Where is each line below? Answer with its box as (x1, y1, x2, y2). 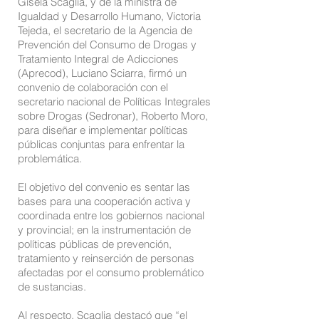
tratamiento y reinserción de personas (18, 251, 194, 265)
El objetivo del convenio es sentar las (18, 180, 190, 194)
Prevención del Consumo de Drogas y (18, 38, 197, 51)
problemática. (18, 152, 82, 165)
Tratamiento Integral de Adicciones (18, 52, 179, 66)
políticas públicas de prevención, (18, 237, 172, 251)
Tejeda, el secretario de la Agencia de (18, 23, 192, 37)
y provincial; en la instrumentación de (18, 223, 191, 236)
